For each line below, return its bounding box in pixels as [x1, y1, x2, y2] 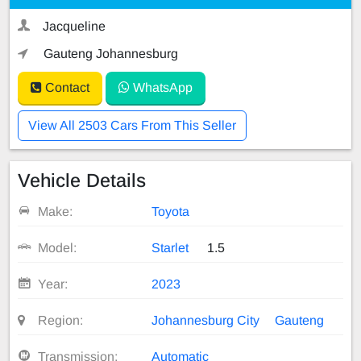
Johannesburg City [151, 313, 260, 327]
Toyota [151, 204, 190, 218]
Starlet [151, 240, 189, 255]
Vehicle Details [18, 169, 146, 191]
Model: [37, 240, 77, 255]
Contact [42, 80, 89, 94]
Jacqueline [43, 19, 106, 33]
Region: [37, 313, 83, 327]
